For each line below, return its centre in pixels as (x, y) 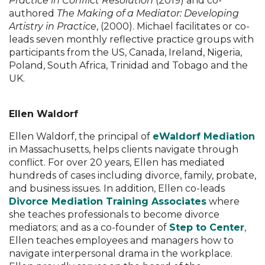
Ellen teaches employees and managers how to (121, 240)
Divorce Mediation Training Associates (108, 201)
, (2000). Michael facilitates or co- (173, 26)
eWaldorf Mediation (204, 136)
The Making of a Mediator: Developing (148, 13)
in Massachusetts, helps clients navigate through (124, 149)
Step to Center (207, 227)
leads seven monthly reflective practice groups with (131, 39)
